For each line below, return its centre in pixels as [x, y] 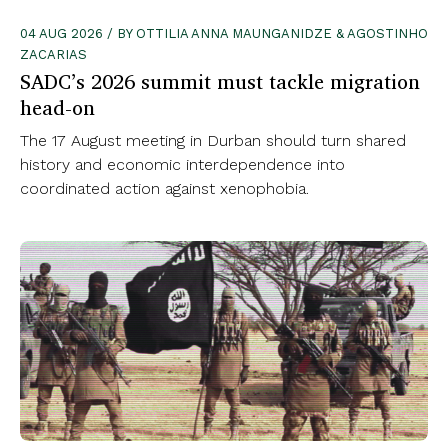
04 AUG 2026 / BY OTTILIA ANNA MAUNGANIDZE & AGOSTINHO [224, 34]
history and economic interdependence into [182, 165]
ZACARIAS [53, 55]
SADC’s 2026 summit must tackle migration [220, 82]
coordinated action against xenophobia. [164, 189]
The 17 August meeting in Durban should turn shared [213, 141]
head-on [57, 108]
